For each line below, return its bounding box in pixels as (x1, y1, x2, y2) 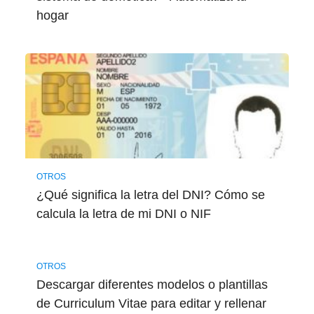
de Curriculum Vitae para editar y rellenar (36, 296, 266, 311)
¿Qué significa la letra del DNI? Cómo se (36, 187, 265, 202)
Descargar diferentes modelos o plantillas (36, 278, 268, 292)
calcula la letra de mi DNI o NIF (36, 206, 211, 221)
